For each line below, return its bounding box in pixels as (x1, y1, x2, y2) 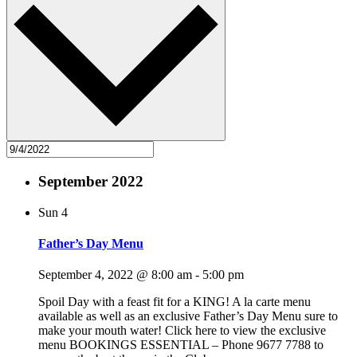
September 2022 (38, 172, 143, 190)
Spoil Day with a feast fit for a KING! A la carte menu (38, 295, 311, 309)
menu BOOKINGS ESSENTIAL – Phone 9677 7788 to (38, 338, 324, 352)
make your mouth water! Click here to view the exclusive (38, 324, 326, 338)
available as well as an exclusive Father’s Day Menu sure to (38, 309, 338, 324)
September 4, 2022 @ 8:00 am (38, 268, 192, 282)
